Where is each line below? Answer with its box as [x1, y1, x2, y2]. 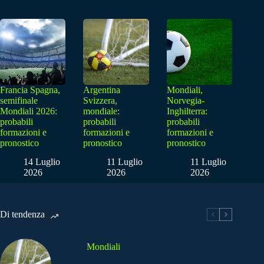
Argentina [83, 84, 121, 95]
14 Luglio [24, 157, 60, 167]
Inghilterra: [166, 105, 207, 116]
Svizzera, [83, 95, 118, 105]
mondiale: [83, 105, 120, 116]
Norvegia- [166, 95, 204, 105]
